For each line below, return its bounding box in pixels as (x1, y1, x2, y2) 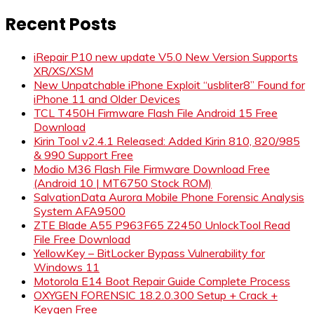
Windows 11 (34, 260, 100, 275)
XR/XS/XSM (34, 64, 93, 78)
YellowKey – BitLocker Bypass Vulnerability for (34, 246, 265, 261)
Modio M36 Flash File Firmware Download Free (34, 162, 270, 177)
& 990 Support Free (34, 148, 133, 163)
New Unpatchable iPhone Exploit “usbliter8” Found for (34, 78, 305, 93)
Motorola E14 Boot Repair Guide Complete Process (34, 274, 290, 289)
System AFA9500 (34, 204, 125, 219)
